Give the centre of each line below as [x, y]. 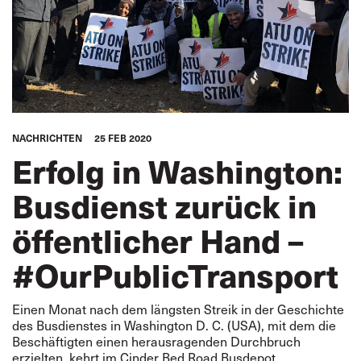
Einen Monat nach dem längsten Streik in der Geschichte [178, 309]
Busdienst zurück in [164, 205]
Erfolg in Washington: [177, 170]
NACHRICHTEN [47, 138]
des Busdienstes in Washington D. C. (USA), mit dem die [174, 325]
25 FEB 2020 [123, 138]
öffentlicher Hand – [158, 240]
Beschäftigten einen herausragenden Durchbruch [156, 341]
